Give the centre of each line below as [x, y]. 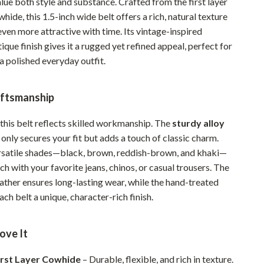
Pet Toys [80, 244]
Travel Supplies [91, 106]
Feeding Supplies [94, 175]
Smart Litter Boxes [98, 83]
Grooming [81, 198]
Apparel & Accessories [105, 152]
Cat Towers [85, 60]
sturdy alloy [199, 123]
